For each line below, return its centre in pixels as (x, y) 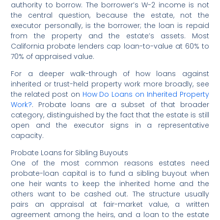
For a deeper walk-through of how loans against (110, 73)
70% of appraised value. (53, 56)
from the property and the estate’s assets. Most (110, 36)
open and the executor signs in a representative (110, 125)
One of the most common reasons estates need (110, 163)
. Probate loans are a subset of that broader (121, 104)
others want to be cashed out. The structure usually (110, 194)
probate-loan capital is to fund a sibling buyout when (110, 173)
